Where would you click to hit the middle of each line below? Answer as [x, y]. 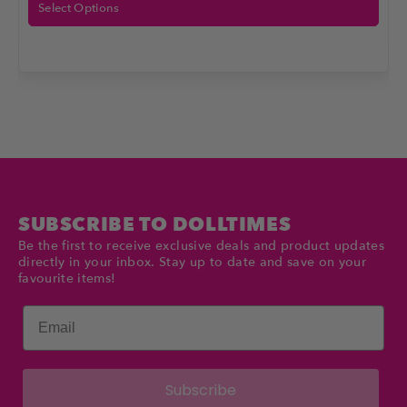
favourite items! [67, 279]
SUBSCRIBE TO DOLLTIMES [155, 225]
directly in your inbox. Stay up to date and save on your [193, 263]
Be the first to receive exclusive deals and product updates [202, 246]
